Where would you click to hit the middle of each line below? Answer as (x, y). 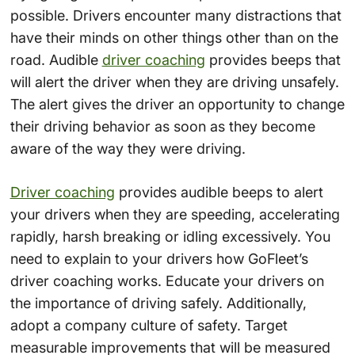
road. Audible (56, 59)
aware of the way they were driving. (128, 148)
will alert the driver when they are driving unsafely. (174, 82)
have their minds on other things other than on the (174, 37)
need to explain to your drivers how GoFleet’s (159, 258)
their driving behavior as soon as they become (162, 126)
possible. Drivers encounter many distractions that (176, 15)
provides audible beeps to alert (219, 192)
